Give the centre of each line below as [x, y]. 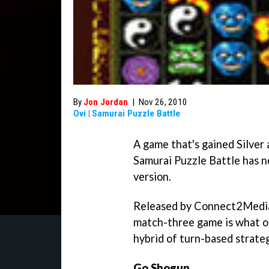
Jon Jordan [106, 102]
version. [152, 177]
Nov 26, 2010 [163, 102]
